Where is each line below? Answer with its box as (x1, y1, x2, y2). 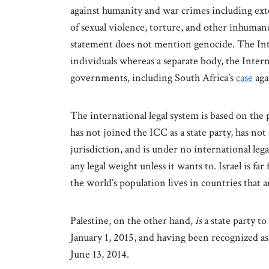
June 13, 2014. (70, 247, 131, 261)
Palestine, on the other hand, (70, 213, 195, 228)
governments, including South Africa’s (70, 70, 236, 85)
